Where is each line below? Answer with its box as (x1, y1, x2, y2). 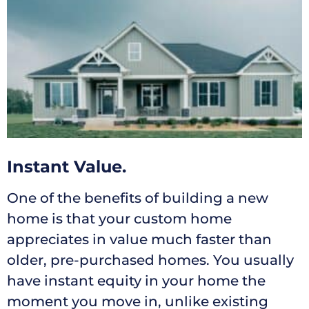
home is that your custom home (7, 210, 232, 228)
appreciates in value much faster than (7, 231, 272, 248)
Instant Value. (7, 157, 126, 177)
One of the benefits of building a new (7, 190, 268, 207)
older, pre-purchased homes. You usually (7, 252, 294, 269)
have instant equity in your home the (7, 272, 266, 290)
